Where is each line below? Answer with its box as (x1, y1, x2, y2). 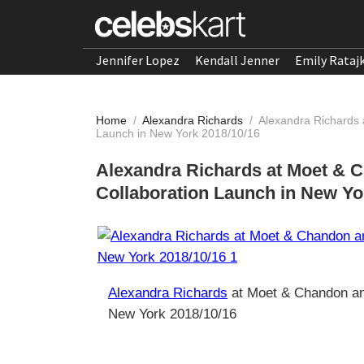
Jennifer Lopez (96, 52, 180, 68)
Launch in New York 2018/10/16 (96, 127, 260, 140)
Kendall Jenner (195, 52, 279, 68)
